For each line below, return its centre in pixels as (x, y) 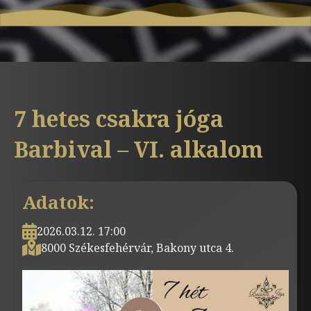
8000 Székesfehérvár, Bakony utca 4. (137, 248)
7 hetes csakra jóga (119, 118)
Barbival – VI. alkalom (138, 149)
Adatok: (58, 202)
